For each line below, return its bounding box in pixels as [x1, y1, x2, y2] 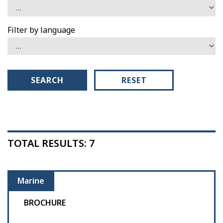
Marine [17, 175, 44, 187]
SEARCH [31, 75, 64, 86]
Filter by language [7, 24, 75, 36]
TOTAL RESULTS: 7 [7, 136, 95, 150]
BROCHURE [24, 197, 66, 209]
